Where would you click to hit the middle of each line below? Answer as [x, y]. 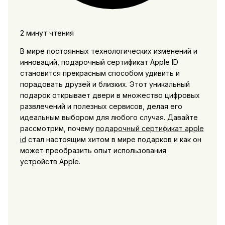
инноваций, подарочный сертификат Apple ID [99, 62]
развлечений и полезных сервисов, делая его [101, 106]
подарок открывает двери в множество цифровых [110, 95]
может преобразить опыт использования [93, 150]
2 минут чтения [47, 33]
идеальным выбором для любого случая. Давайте [109, 117]
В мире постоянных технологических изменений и [108, 51]
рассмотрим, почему [58, 128]
